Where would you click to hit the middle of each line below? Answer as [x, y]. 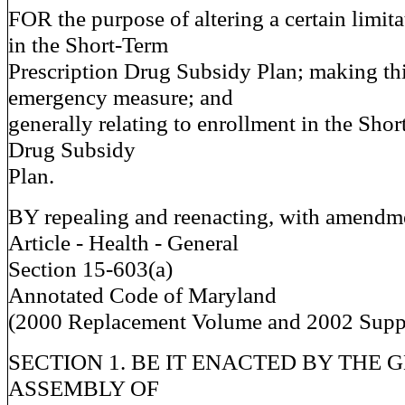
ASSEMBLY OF [84, 388]
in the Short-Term [88, 44]
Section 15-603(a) [90, 268]
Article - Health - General [123, 242]
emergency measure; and [121, 97]
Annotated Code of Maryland [142, 295]
